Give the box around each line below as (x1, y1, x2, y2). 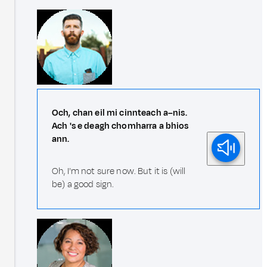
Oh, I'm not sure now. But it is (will (52, 165, 186, 178)
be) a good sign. (52, 178, 114, 191)
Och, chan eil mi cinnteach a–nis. (52, 107, 187, 120)
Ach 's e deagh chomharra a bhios (52, 120, 189, 133)
